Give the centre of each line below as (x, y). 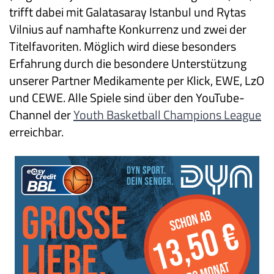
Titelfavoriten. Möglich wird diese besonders (123, 46)
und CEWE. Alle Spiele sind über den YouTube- (127, 98)
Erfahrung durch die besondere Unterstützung (128, 64)
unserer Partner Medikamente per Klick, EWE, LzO (137, 81)
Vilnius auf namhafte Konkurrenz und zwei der (128, 29)
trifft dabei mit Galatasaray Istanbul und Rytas (128, 12)
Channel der (41, 115)
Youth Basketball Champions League (167, 115)
